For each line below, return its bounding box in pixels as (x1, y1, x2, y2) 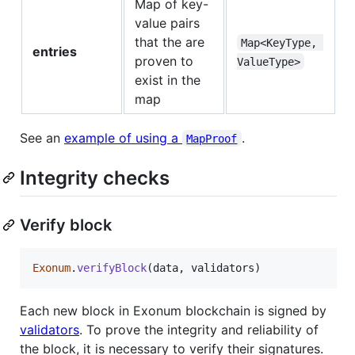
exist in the (135, 71, 200, 88)
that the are (135, 33, 204, 50)
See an (20, 129, 64, 146)
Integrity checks (20, 166, 170, 189)
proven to (135, 52, 193, 69)
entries (32, 43, 77, 59)
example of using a (64, 129, 182, 146)
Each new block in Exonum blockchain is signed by (20, 302, 326, 319)
